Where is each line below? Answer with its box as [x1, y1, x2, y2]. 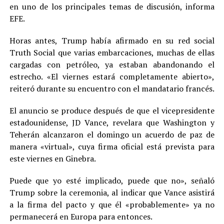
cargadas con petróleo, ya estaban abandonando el [9, 58, 215, 70]
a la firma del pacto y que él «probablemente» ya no [9, 198, 215, 210]
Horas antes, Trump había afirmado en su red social [9, 34, 215, 46]
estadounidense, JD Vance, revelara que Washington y [9, 116, 215, 128]
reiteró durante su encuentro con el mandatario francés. [9, 82, 214, 94]
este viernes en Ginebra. [9, 152, 96, 164]
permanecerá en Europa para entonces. [9, 210, 152, 222]
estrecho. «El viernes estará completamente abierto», [9, 70, 215, 82]
